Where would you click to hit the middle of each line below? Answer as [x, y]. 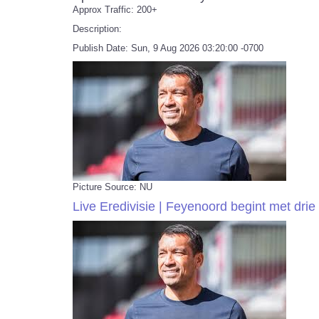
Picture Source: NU [113, 187]
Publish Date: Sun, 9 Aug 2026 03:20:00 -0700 [168, 48]
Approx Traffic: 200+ [115, 10]
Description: [97, 29]
